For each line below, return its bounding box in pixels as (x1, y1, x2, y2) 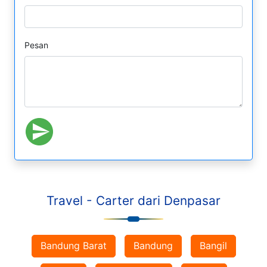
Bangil (199, 240, 227, 252)
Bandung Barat (40, 240, 107, 252)
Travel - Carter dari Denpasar (46, 193, 221, 209)
